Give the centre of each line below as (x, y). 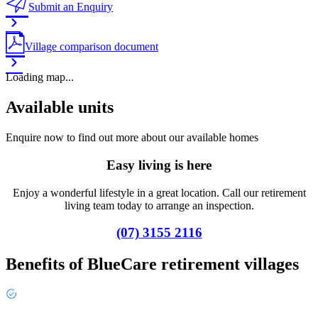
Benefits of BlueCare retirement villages (152, 264)
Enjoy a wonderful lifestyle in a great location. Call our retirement (159, 192)
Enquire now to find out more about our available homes (132, 138)
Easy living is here (159, 165)
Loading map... (40, 77)
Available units (60, 108)
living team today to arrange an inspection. (159, 205)
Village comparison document (92, 47)
